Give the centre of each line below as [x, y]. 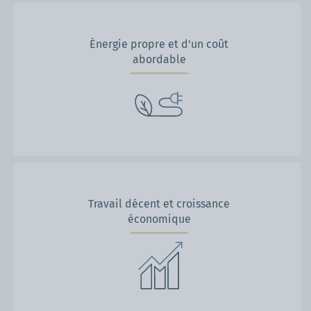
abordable [159, 59]
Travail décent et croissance [159, 203]
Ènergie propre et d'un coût [159, 44]
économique [159, 219]
